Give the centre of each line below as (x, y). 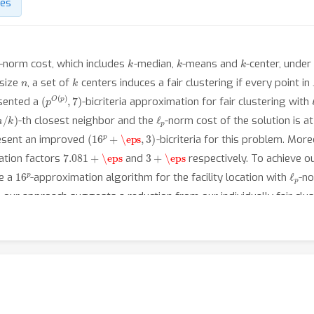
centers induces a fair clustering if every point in (195, 83)
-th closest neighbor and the (87, 121)
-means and (211, 64)
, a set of (50, 83)
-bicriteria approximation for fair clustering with (197, 102)
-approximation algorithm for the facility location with (160, 177)
